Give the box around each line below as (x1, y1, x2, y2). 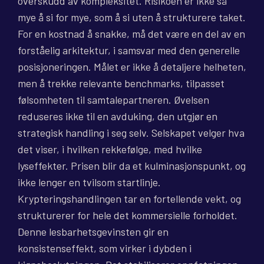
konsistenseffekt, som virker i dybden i (18, 242, 192, 255)
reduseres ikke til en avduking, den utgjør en (18, 110, 217, 123)
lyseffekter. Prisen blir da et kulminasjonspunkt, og (18, 159, 246, 173)
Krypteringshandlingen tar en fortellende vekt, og (18, 192, 241, 206)
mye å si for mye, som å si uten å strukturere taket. (18, 11, 246, 24)
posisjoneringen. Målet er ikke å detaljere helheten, (18, 60, 246, 74)
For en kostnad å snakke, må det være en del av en (18, 27, 245, 41)
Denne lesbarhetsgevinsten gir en (18, 225, 169, 239)
